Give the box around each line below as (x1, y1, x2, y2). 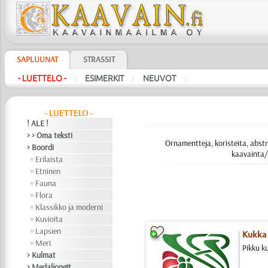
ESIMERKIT (84, 74, 124, 83)
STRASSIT (83, 54, 115, 65)
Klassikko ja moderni (35, 202, 103, 212)
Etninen (35, 166, 61, 176)
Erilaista (35, 154, 63, 165)
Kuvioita (35, 214, 63, 224)
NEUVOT (142, 74, 176, 83)
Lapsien (35, 226, 62, 236)
